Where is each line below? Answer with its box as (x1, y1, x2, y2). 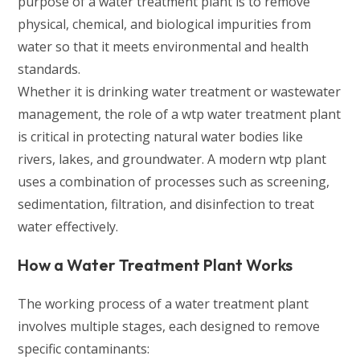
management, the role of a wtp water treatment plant (18, 105, 342, 124)
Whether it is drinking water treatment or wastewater (18, 83, 342, 101)
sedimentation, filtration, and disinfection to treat (18, 195, 315, 214)
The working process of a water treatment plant (18, 295, 309, 313)
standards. (18, 60, 81, 79)
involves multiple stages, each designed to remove (18, 317, 321, 336)
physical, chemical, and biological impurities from (18, 15, 312, 34)
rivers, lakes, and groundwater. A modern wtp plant (18, 150, 327, 169)
